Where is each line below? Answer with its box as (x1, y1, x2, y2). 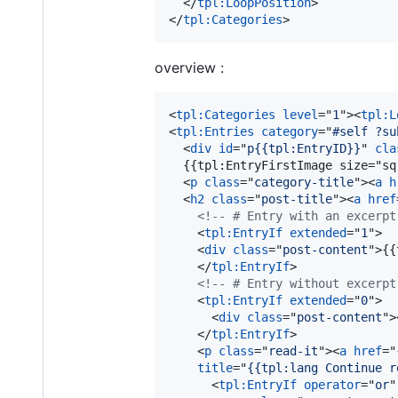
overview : (155, 58, 224, 76)
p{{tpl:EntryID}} (247, 140, 361, 155)
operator (304, 377, 361, 392)
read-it (268, 343, 318, 358)
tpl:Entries (176, 123, 254, 139)
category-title (254, 174, 354, 189)
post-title (261, 191, 332, 206)
